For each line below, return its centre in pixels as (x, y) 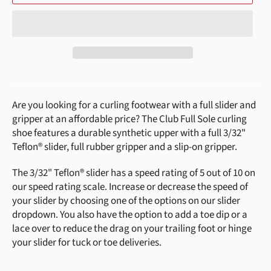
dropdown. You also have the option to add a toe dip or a (130, 215)
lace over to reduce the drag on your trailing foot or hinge (132, 229)
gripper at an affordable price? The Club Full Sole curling (129, 119)
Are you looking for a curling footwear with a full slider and (134, 106)
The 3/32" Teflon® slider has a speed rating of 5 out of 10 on (134, 173)
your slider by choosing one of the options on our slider (126, 201)
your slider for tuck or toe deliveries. (88, 243)
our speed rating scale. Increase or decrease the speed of (130, 187)
